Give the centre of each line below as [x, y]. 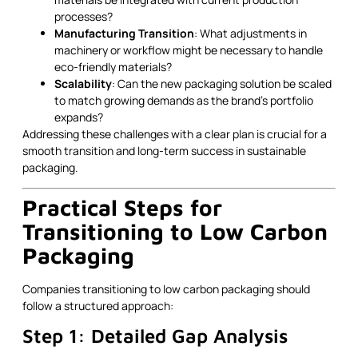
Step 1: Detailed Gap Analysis [155, 336]
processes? [84, 17]
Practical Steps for [122, 207]
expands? [79, 117]
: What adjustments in [251, 34]
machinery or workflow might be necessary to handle [189, 50]
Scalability [83, 84]
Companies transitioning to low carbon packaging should [166, 288]
